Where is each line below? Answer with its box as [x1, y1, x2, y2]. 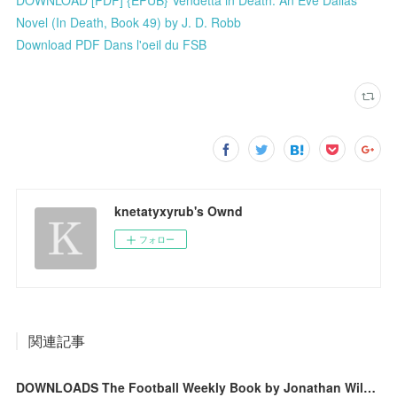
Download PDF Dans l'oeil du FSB [16, 35, 207, 53]
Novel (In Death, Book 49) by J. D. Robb [16, 12, 242, 31]
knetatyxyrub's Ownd [114, 201, 244, 220]
